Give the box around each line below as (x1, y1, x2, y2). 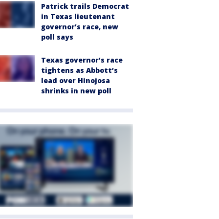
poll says (41, 32, 73, 42)
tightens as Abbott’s (41, 65, 118, 75)
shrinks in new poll (41, 86, 111, 95)
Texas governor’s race (41, 55, 123, 65)
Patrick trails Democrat (41, 1, 129, 11)
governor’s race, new (41, 22, 118, 31)
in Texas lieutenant (41, 11, 115, 21)
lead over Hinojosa (41, 75, 110, 85)
